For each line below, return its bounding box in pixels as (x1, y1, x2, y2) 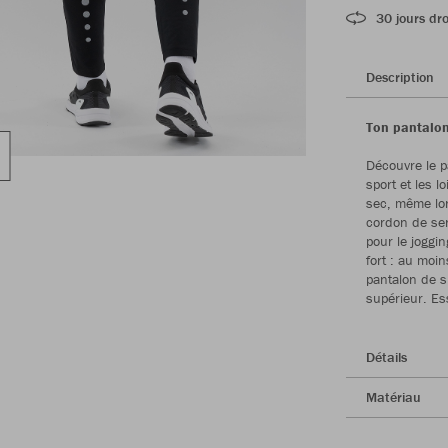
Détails (366, 347, 407, 366)
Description (366, 67, 434, 86)
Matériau (366, 387, 421, 406)
